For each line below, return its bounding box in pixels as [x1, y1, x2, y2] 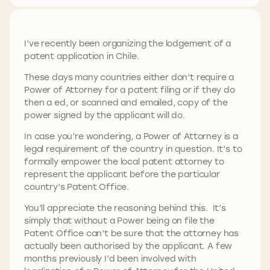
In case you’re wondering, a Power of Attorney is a [24, 130, 238, 142]
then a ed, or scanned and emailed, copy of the [24, 96, 228, 108]
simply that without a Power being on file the [24, 214, 215, 226]
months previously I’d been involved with [24, 252, 196, 264]
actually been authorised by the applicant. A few [24, 239, 233, 251]
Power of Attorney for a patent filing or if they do [24, 83, 235, 95]
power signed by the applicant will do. [24, 108, 185, 121]
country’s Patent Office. [24, 180, 130, 192]
